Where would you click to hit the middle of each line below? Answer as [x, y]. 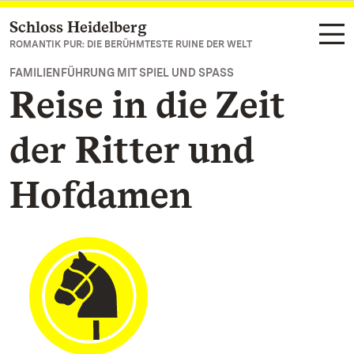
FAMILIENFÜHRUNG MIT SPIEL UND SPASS [118, 73]
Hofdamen [101, 194]
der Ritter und [132, 149]
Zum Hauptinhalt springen [107, 28]
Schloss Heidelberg [78, 27]
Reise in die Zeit [147, 104]
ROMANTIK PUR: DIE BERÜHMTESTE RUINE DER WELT [131, 44]
